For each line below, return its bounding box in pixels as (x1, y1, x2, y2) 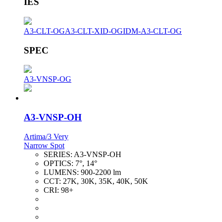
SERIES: (44, 150, 74, 159)
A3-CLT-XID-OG (65, 26, 123, 35)
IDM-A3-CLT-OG (123, 26, 182, 35)
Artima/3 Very (24, 132, 68, 141)
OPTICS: (44, 159, 75, 167)
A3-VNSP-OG (24, 75, 71, 84)
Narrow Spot (24, 141, 64, 150)
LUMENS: (44, 167, 81, 176)
